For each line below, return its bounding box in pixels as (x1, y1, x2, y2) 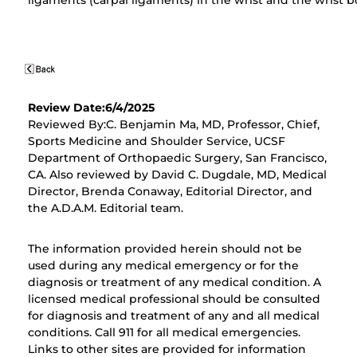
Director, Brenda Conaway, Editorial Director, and (27, 184, 312, 199)
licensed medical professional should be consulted (27, 292, 320, 307)
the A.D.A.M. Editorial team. (27, 201, 183, 216)
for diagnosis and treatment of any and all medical (27, 308, 320, 324)
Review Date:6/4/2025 (27, 100, 155, 116)
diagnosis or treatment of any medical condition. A (27, 275, 321, 290)
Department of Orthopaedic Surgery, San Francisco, (27, 151, 327, 166)
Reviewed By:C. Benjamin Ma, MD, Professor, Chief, (27, 117, 320, 132)
